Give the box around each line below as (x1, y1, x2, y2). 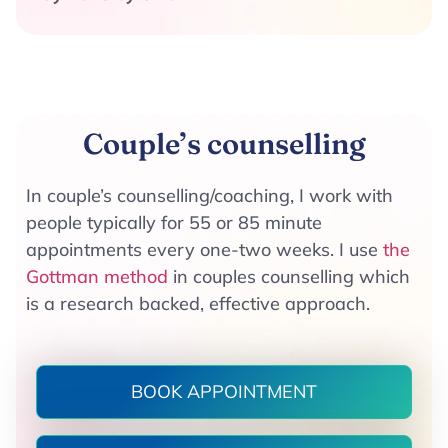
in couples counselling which (168, 265, 410, 289)
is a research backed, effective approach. (26, 292, 370, 316)
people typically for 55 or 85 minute (26, 211, 322, 235)
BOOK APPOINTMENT (131, 380, 317, 404)
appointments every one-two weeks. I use (26, 238, 383, 262)
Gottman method (26, 265, 168, 289)
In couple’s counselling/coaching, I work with (26, 184, 393, 208)
